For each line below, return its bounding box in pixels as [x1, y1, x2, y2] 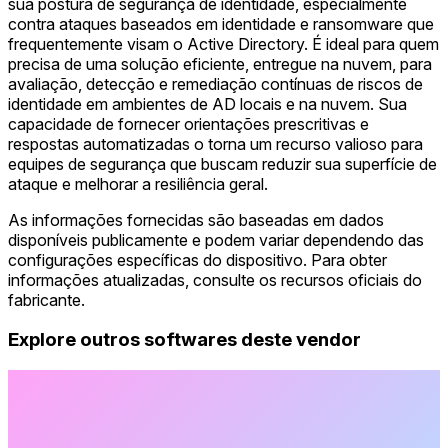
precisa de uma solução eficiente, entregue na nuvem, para [8, 53, 432, 74]
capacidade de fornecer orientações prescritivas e [8, 113, 369, 134]
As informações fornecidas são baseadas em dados [8, 209, 384, 230]
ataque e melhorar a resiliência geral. [8, 173, 268, 194]
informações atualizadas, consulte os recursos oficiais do [8, 269, 422, 290]
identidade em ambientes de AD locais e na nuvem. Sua [8, 93, 407, 114]
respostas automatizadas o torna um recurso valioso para [8, 133, 423, 154]
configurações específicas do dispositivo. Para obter [8, 249, 387, 270]
